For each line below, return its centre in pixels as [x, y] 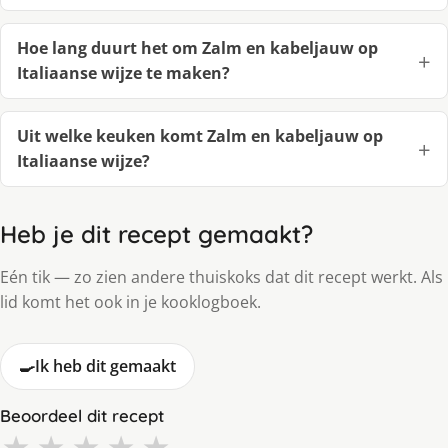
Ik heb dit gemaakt [105, 366]
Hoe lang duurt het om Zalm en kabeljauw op [197, 48]
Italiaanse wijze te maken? [123, 73]
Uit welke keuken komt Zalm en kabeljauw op [200, 136]
